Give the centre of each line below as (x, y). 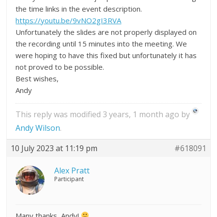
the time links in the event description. (79, 8)
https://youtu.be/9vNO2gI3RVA (69, 20)
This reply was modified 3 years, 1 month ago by (104, 115)
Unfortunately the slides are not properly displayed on (106, 32)
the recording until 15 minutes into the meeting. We (101, 43)
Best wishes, (37, 78)
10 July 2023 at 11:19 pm (54, 148)
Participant (69, 179)
